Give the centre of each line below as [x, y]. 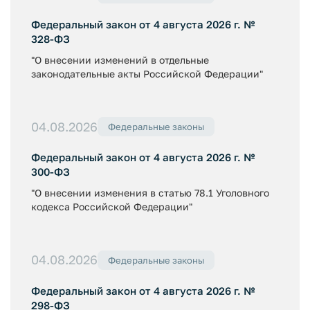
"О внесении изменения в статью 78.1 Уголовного [150, 193]
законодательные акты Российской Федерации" [147, 73]
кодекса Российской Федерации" [112, 207]
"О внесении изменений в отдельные [120, 60]
